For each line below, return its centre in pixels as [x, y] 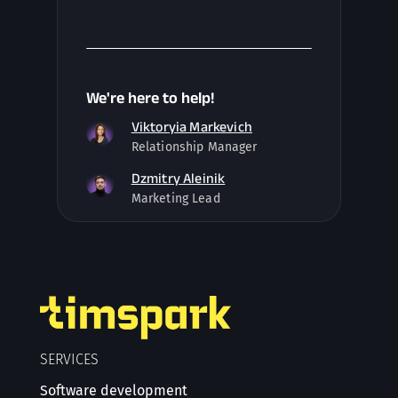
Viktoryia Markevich [191, 127]
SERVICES [69, 359]
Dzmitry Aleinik [178, 178]
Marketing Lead [175, 199]
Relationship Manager [194, 147]
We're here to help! [150, 98]
